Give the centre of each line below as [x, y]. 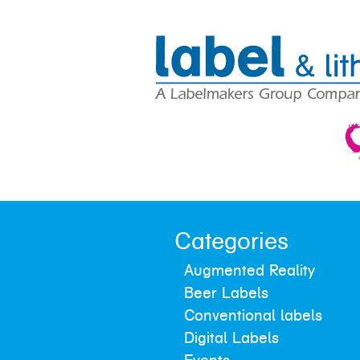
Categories [231, 242]
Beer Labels [226, 293]
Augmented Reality [250, 271]
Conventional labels [253, 316]
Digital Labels [231, 338]
